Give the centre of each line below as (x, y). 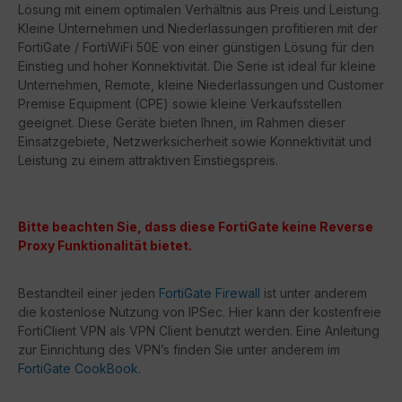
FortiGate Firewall (210, 293)
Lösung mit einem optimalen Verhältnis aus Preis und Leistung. (200, 10)
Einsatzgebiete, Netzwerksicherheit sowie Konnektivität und (195, 142)
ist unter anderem (314, 293)
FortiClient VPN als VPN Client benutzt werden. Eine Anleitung (199, 331)
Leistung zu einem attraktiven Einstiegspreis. (148, 161)
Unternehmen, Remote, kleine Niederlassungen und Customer (201, 85)
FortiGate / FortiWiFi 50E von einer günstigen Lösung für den (196, 48)
